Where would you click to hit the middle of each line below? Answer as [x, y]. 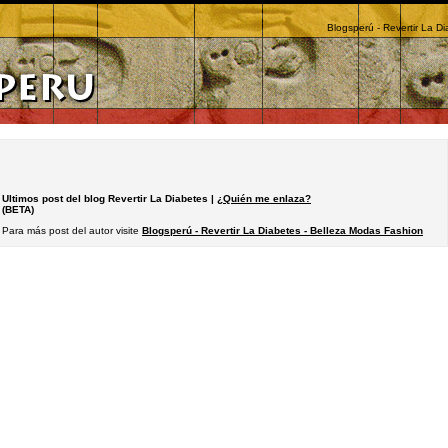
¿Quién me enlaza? [264, 198]
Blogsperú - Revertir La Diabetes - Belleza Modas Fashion [282, 230]
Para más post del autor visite [72, 230]
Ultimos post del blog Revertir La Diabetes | [109, 198]
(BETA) [18, 209]
